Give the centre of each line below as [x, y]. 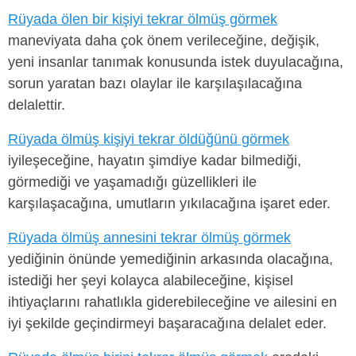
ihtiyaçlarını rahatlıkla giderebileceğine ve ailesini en [172, 302]
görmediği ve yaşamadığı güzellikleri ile [132, 182]
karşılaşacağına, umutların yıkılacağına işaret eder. [169, 203]
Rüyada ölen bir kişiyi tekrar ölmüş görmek [143, 19]
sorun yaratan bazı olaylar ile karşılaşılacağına [155, 83]
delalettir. [37, 104]
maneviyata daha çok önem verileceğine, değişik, [164, 40]
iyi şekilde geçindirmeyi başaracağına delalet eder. [167, 323]
